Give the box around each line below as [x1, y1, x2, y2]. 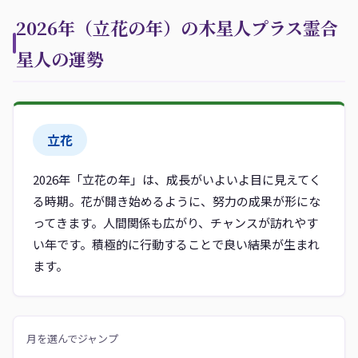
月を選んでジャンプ [26, 331, 118, 346]
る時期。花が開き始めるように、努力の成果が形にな [33, 193, 320, 209]
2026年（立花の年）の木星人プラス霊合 [16, 15, 338, 40]
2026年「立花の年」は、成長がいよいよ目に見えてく [33, 171, 321, 188]
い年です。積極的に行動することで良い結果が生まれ [33, 236, 320, 253]
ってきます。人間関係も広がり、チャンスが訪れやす [33, 214, 318, 231]
